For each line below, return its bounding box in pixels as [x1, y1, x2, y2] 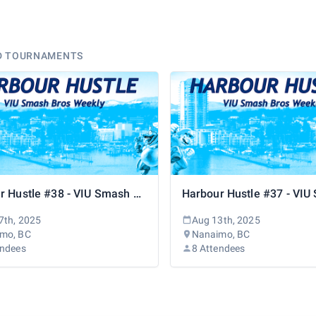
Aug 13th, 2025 [191, 214, 260, 226]
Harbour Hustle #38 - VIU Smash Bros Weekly [133, 186, 141, 200]
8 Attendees [191, 242, 245, 254]
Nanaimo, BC [191, 228, 250, 240]
